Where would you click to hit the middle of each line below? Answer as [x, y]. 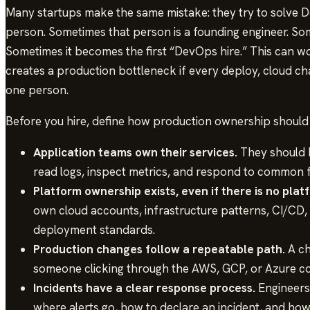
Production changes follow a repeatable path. [159, 249]
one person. [37, 90]
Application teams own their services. [135, 152]
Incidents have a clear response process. [144, 288]
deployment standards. [94, 229]
